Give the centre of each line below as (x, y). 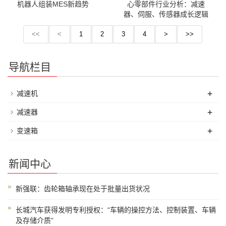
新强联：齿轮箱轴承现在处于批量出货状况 (83, 189)
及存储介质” (35, 221)
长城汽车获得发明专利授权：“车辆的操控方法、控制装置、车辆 (116, 210)
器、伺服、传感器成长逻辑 (166, 14)
